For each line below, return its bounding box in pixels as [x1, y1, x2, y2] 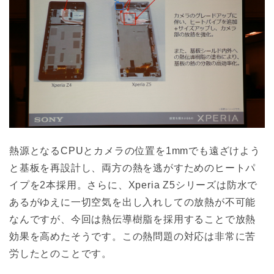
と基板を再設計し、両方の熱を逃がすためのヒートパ [9, 163, 256, 174]
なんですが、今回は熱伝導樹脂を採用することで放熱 [9, 214, 256, 225]
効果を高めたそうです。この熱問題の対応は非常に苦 [9, 231, 256, 242]
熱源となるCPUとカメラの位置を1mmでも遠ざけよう [9, 146, 261, 157]
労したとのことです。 [9, 248, 112, 259]
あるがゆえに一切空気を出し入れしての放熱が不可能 [9, 197, 256, 208]
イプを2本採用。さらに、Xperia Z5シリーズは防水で [9, 180, 258, 191]
